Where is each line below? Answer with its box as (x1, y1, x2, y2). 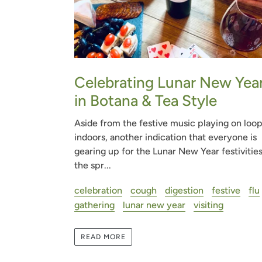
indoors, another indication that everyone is (74, 132, 257, 143)
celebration (74, 184, 122, 196)
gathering (74, 199, 115, 211)
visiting (194, 199, 223, 211)
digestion (165, 184, 204, 196)
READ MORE (81, 233, 126, 242)
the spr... (74, 160, 111, 171)
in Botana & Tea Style (74, 91, 217, 111)
